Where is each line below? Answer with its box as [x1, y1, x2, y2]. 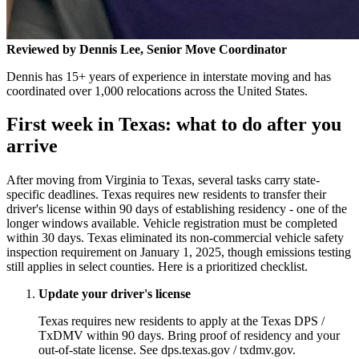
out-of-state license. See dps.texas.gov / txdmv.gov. [38, 343, 296, 357]
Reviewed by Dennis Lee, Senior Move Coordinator [6, 42, 287, 56]
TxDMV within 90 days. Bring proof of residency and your [38, 329, 340, 343]
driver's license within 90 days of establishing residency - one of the [6, 202, 347, 216]
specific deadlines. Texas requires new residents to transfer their [6, 188, 326, 202]
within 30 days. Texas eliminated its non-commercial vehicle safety [6, 231, 344, 245]
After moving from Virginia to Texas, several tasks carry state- [6, 173, 320, 188]
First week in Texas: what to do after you [6, 114, 341, 135]
